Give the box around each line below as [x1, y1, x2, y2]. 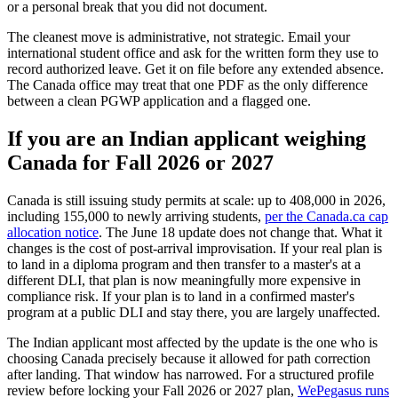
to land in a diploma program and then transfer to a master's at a [7, 256, 361, 272]
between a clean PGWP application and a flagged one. [7, 92, 311, 108]
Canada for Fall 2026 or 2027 [7, 150, 274, 174]
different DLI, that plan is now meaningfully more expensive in [7, 272, 361, 288]
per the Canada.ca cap [265, 208, 388, 224]
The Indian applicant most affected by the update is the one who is [7, 334, 378, 350]
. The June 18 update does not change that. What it [99, 224, 382, 240]
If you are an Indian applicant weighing [7, 126, 366, 150]
